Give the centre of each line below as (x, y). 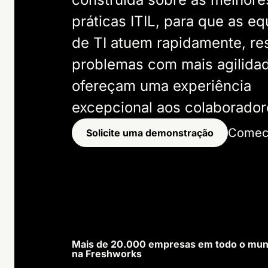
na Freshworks (107, 254)
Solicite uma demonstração (150, 133)
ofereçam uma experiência (162, 86)
